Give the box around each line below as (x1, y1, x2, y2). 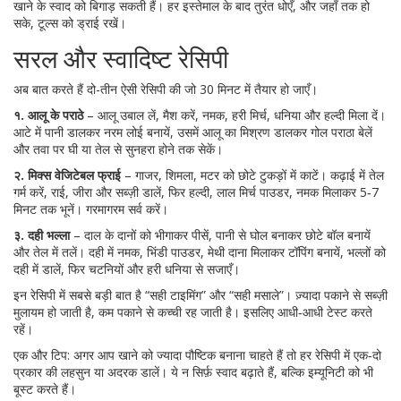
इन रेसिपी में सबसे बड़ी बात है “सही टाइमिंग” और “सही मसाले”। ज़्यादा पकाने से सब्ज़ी (13, 286, 388, 303)
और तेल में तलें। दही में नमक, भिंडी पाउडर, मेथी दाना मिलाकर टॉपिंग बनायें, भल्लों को (13, 243, 386, 260)
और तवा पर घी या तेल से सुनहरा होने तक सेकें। (13, 141, 223, 158)
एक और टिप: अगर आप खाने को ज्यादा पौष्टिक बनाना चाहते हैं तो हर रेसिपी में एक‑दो (13, 346, 381, 363)
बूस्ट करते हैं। (13, 380, 76, 397)
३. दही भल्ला (13, 226, 70, 243)
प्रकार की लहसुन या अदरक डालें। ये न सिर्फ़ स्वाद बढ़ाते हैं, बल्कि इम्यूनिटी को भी (13, 363, 373, 380)
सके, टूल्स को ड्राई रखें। (13, 14, 126, 31)
